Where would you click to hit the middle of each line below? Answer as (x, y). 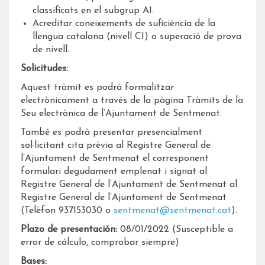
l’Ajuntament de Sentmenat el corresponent (115, 159)
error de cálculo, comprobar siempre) (100, 243)
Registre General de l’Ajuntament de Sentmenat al (129, 185)
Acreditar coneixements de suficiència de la (124, 24)
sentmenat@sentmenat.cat (172, 211)
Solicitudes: (44, 69)
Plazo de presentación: (69, 230)
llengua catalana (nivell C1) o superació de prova (137, 37)
